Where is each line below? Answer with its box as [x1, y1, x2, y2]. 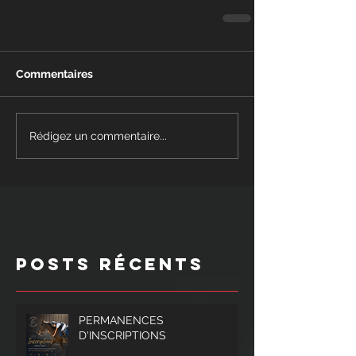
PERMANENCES [79, 314, 164, 327]
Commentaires [16, 68, 93, 80]
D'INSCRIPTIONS [79, 329, 166, 342]
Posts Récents [16, 253, 204, 275]
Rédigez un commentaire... [29, 129, 167, 142]
